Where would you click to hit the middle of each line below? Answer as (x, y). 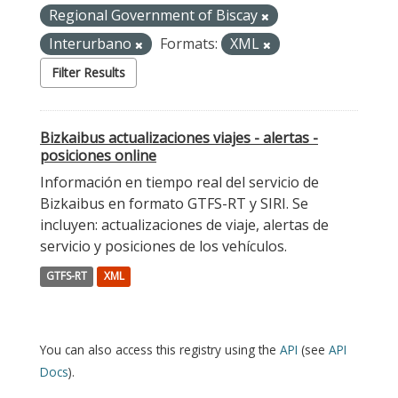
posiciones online (98, 155)
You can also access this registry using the (160, 350)
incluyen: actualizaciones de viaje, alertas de (184, 225)
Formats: (189, 44)
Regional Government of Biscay (155, 15)
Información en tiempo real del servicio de (179, 182)
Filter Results (88, 72)
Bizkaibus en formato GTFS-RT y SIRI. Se (174, 203)
